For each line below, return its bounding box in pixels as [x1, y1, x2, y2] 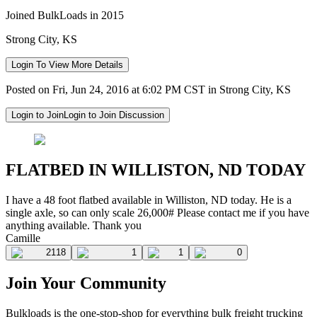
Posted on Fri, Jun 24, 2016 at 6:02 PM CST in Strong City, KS [6, 83, 291, 96]
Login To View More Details [11, 59, 123, 70]
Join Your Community [6, 274, 166, 293]
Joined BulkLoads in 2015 [6, 8, 124, 21]
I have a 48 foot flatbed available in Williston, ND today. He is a [6, 193, 292, 206]
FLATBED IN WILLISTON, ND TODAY [6, 160, 306, 179]
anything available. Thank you [6, 219, 142, 231]
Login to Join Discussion [64, 109, 164, 120]
